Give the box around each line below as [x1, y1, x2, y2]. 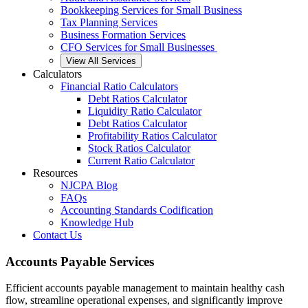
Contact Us [33, 229, 82, 241]
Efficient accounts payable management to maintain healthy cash [5, 282, 285, 294]
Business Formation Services [60, 29, 186, 41]
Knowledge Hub [60, 217, 133, 228]
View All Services [66, 56, 136, 66]
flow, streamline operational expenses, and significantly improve [5, 294, 283, 307]
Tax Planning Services [60, 16, 157, 28]
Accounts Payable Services [5, 254, 154, 269]
